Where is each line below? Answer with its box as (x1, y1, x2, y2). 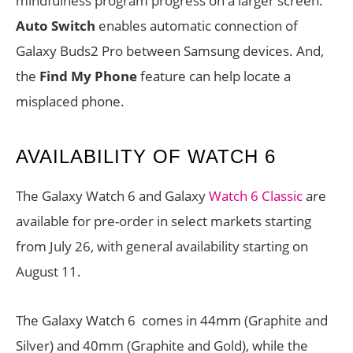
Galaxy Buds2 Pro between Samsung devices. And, (16, 42, 324, 61)
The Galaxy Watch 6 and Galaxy (16, 187, 209, 206)
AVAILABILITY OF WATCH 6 (16, 146, 276, 168)
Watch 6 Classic (209, 187, 303, 206)
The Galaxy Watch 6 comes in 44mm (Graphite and (16, 311, 328, 330)
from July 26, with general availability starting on (16, 237, 308, 256)
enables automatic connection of (95, 17, 298, 35)
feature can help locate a (137, 67, 291, 86)
